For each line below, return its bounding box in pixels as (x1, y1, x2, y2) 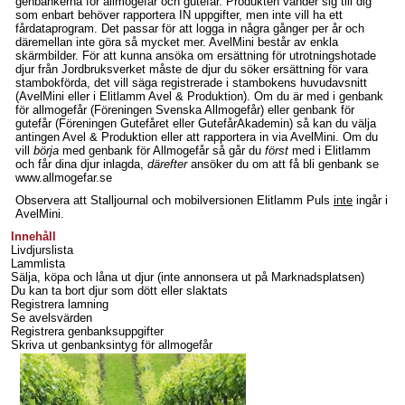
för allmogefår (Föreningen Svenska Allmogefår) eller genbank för (15, 103, 354, 117)
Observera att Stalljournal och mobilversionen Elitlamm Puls (15, 193, 334, 207)
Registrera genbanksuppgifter (11, 325, 164, 338)
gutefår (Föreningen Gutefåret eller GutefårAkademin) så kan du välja (15, 117, 376, 130)
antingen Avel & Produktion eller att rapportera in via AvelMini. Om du (15, 130, 378, 144)
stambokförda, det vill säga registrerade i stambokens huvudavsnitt (15, 76, 367, 89)
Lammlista (11, 257, 65, 270)
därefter (147, 157, 187, 171)
